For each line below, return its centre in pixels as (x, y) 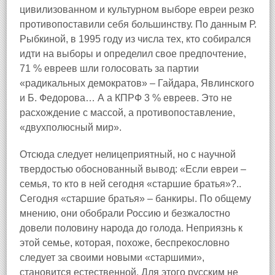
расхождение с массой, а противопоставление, (127, 113)
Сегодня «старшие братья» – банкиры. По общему (135, 199)
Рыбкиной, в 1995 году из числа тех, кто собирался (135, 39)
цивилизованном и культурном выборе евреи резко (137, 10)
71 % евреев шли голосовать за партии (109, 68)
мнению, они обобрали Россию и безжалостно (125, 213)
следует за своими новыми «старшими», (112, 258)
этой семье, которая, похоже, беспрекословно (125, 243)
